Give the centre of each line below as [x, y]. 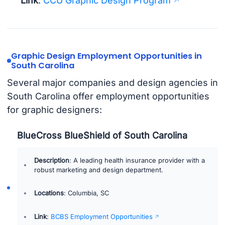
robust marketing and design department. [99, 170]
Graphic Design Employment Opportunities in [106, 56]
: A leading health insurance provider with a [137, 160]
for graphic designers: [54, 109]
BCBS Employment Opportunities [102, 216]
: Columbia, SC [87, 193]
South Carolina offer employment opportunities [108, 96]
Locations [49, 193]
